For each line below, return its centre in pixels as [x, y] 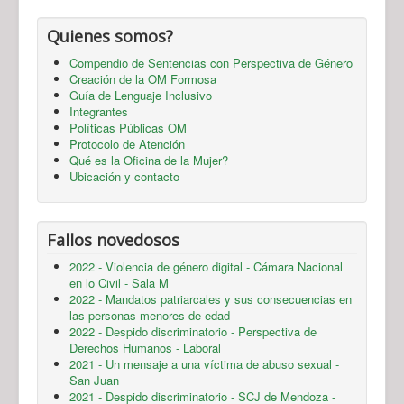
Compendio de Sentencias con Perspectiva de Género [211, 62]
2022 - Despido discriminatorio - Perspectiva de [193, 331]
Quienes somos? [110, 36]
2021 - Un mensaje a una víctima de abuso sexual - [204, 363]
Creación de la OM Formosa [143, 78]
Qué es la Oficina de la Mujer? [149, 160]
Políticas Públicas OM [128, 127]
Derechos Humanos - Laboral [145, 347]
